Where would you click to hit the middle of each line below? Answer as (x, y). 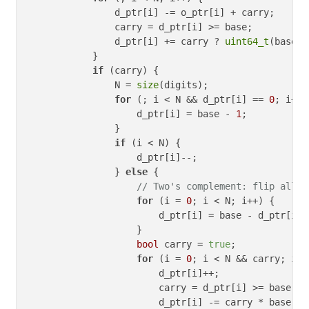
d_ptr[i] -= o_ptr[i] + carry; (150, 12)
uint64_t (247, 41)
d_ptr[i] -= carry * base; (161, 302)
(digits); (192, 84)
